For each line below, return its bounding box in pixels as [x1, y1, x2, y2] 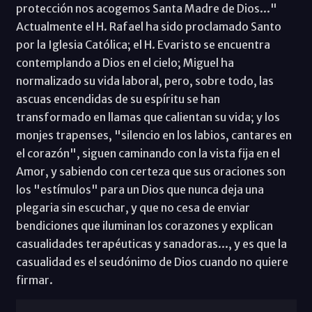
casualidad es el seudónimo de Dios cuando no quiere [15, 255, 288, 270]
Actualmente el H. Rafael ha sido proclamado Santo [15, 19, 281, 34]
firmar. [15, 273, 53, 288]
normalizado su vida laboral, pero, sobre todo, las [15, 74, 274, 88]
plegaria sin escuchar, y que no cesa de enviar [15, 201, 250, 215]
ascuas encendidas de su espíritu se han [15, 92, 220, 107]
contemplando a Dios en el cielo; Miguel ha [15, 56, 234, 70]
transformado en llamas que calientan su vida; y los [15, 110, 280, 125]
